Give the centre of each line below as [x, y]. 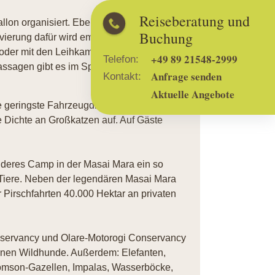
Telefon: [115, 59]
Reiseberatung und [189, 21]
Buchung [160, 38]
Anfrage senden [181, 77]
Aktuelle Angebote [187, 94]
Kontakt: [117, 77]
